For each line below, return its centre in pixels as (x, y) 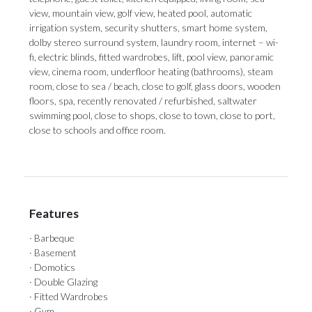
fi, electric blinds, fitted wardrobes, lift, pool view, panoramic (151, 57)
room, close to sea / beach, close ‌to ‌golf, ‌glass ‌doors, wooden (155, 86)
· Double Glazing (63, 282)
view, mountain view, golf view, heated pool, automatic (141, 13)
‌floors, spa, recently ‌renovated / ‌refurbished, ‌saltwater (143, 101)
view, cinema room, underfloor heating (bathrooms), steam (151, 71)
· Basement (53, 252)
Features (54, 213)
